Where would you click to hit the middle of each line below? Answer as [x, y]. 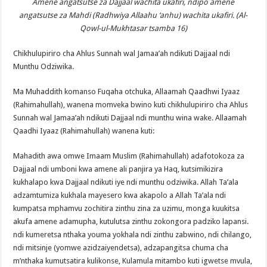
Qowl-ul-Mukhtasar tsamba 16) [133, 28]
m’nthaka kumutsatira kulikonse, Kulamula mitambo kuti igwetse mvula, [133, 260]
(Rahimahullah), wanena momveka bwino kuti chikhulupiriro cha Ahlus [131, 104]
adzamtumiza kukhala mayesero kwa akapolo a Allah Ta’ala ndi [120, 195]
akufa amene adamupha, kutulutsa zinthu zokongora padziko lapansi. [131, 221]
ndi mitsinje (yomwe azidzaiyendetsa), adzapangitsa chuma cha [121, 247]
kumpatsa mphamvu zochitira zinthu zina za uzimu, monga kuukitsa [127, 208]
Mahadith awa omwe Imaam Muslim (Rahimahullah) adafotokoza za [129, 156]
